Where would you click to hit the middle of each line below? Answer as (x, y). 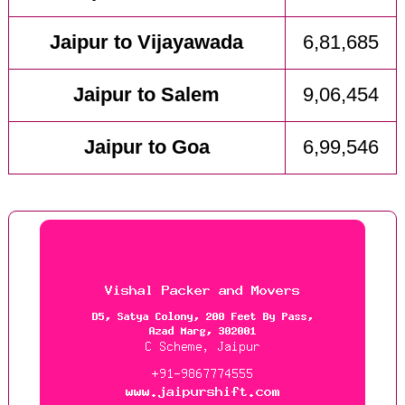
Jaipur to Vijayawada (147, 43)
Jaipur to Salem (147, 95)
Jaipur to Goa (146, 148)
